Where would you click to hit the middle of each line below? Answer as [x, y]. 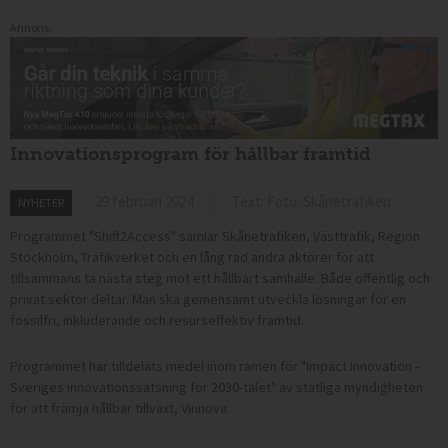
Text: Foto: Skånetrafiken [311, 201]
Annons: [31, 28]
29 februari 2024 [144, 201]
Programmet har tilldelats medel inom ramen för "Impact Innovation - [214, 365]
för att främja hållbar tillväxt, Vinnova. [120, 407]
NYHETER [41, 202]
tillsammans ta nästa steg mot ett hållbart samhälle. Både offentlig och [220, 277]
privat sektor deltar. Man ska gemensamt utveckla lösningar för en [208, 298]
